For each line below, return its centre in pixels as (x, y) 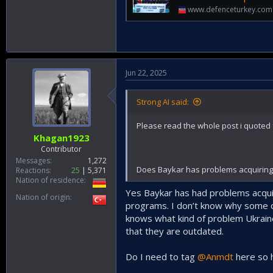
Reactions (33, 170)
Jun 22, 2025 (146, 73)
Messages (33, 160)
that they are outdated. (175, 231)
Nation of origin (43, 197)
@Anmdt (215, 256)
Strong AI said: (163, 102)
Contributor (61, 149)
